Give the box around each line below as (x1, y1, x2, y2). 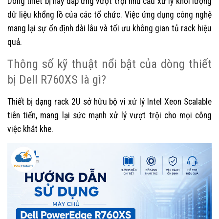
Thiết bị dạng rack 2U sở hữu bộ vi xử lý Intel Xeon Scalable (7, 96, 212, 107)
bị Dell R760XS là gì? (7, 72, 106, 87)
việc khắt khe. (7, 124, 53, 134)
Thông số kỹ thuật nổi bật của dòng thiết (7, 56, 212, 71)
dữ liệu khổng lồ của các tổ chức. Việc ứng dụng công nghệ (7, 9, 212, 20)
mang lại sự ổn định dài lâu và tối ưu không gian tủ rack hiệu (7, 23, 212, 33)
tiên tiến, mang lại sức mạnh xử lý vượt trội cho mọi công (7, 110, 212, 120)
